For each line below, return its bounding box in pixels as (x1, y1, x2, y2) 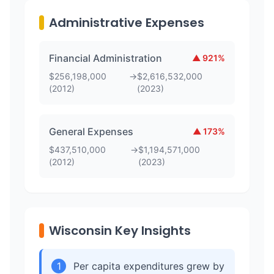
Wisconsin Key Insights (49, 222, 191, 239)
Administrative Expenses (49, 14, 204, 31)
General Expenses (49, 125, 133, 138)
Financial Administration (49, 52, 162, 64)
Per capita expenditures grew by (73, 260, 224, 272)
